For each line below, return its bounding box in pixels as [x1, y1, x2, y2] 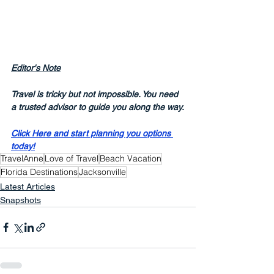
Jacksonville [79, 166, 126, 177]
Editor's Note [11, 62, 61, 73]
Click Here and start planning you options [11, 128, 173, 138]
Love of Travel [45, 152, 98, 164]
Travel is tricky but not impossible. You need [11, 89, 180, 99]
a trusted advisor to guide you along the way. [11, 102, 184, 112]
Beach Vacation [100, 152, 161, 164]
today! [11, 141, 35, 151]
